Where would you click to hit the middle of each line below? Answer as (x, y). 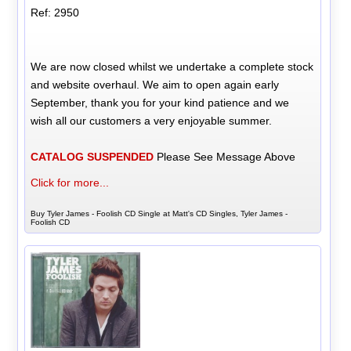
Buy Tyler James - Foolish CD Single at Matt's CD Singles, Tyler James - (159, 213)
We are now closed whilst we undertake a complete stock (172, 66)
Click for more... (70, 182)
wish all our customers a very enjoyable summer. (152, 120)
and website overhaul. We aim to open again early (155, 84)
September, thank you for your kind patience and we (160, 102)
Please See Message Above (225, 156)
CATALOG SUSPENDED (92, 156)
